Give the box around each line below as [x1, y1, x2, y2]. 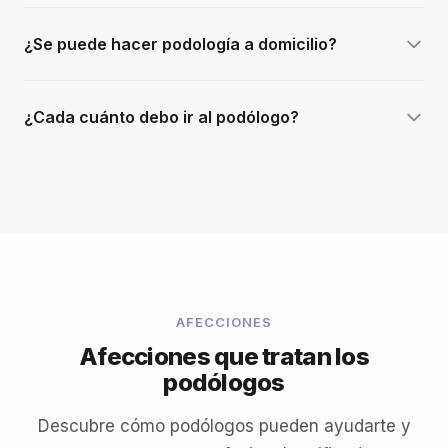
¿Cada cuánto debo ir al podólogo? [24, 107, 299, 127]
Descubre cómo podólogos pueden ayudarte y [37, 416, 411, 436]
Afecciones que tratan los [79, 342, 369, 371]
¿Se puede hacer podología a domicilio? [24, 34, 337, 54]
